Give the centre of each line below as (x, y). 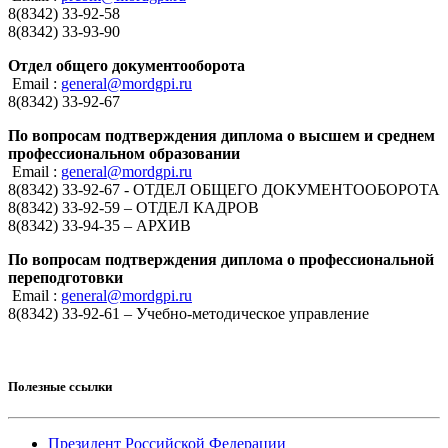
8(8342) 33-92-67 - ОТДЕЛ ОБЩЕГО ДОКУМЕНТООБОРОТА (224, 189)
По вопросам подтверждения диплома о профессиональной (221, 259)
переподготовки (65, 277)
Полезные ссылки (60, 386)
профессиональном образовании (124, 153)
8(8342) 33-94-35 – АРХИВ (99, 225)
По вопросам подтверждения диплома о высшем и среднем (221, 135)
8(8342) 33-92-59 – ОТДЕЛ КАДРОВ (133, 207)
